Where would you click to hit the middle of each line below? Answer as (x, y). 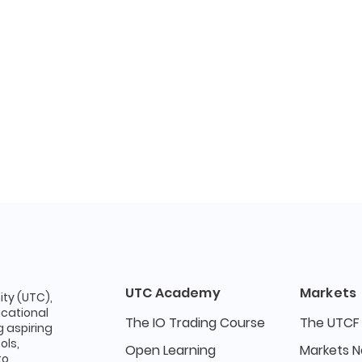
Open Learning (170, 350)
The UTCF (330, 323)
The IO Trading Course (195, 323)
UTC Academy (173, 293)
